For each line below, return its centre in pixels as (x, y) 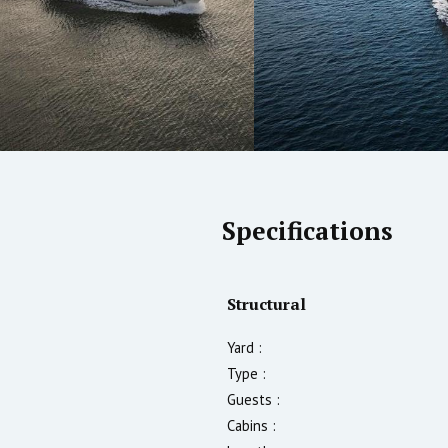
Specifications (307, 231)
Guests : (253, 399)
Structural (266, 303)
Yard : (244, 347)
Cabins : (251, 425)
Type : (246, 373)
